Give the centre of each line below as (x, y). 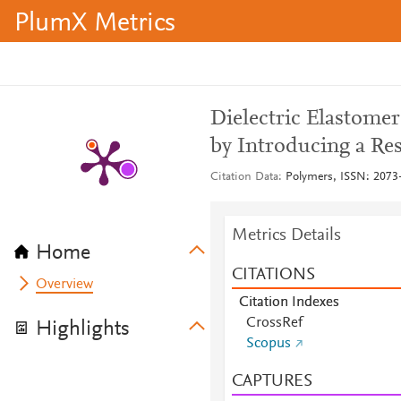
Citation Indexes (289, 303)
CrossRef (274, 323)
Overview (65, 285)
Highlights (83, 329)
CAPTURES (272, 381)
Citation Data (244, 177)
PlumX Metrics (95, 24)
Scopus (268, 344)
